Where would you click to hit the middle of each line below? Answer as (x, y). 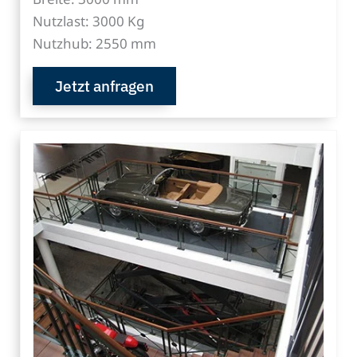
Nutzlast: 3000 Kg (88, 21)
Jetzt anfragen (104, 86)
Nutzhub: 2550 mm (94, 43)
